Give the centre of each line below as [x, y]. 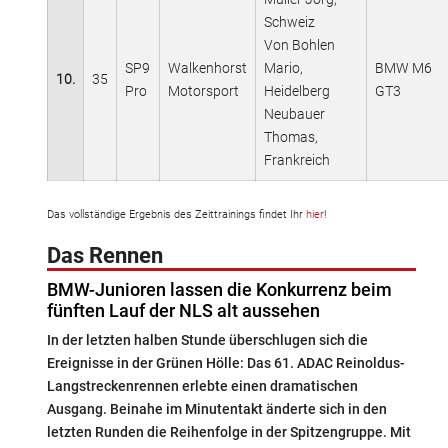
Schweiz [289, 21]
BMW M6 [403, 67]
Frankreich [297, 159]
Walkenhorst [207, 67]
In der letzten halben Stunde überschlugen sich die [207, 339]
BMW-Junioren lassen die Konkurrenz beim [219, 289]
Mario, [283, 67]
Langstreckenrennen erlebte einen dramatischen [202, 385]
